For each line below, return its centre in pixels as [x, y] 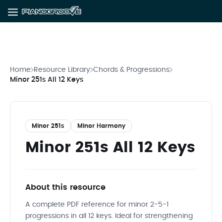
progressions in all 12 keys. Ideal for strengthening [109, 216]
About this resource [65, 187]
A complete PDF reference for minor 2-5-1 [97, 205]
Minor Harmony [101, 126]
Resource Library [62, 70]
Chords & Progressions [131, 70]
